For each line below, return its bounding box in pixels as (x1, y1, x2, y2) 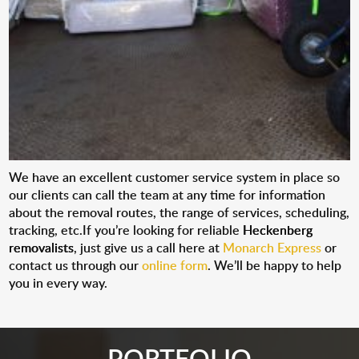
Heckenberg (243, 221, 313, 239)
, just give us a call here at (74, 239, 224, 256)
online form (142, 256, 208, 274)
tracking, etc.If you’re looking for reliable (9, 221, 244, 239)
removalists (9, 239, 75, 256)
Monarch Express (223, 239, 322, 256)
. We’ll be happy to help (208, 256, 342, 274)
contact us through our (9, 256, 143, 274)
